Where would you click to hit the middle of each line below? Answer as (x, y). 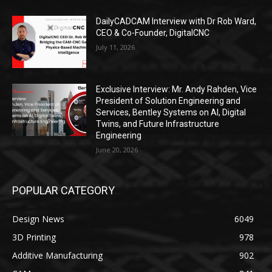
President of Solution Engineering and (168, 101)
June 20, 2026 (117, 150)
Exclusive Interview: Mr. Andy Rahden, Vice (177, 90)
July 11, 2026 (116, 47)
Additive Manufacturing (57, 256)
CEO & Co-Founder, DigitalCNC (153, 33)
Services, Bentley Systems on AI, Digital (171, 113)
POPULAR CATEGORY (63, 191)
